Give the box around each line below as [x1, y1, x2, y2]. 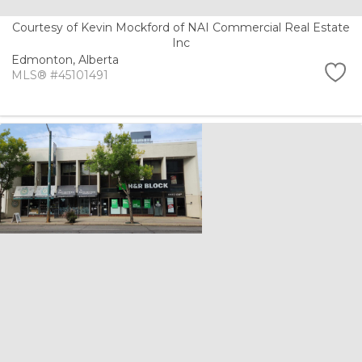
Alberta [78, 52, 119, 67]
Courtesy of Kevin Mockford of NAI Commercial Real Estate [12, 20, 350, 36]
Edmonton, [11, 52, 78, 67]
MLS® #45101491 [11, 67, 108, 82]
